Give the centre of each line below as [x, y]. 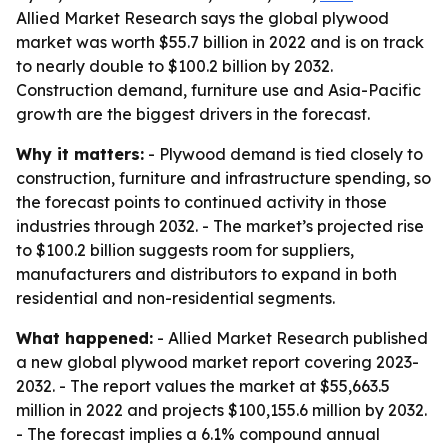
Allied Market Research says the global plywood [202, 18]
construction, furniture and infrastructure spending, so [223, 178]
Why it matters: [80, 154]
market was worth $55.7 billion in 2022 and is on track [220, 42]
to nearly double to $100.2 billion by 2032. [174, 66]
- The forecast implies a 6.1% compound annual [198, 434]
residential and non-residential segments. [175, 298]
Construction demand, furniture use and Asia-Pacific [218, 90]
